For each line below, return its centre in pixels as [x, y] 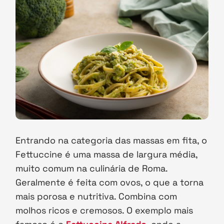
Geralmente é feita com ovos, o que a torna [110, 182]
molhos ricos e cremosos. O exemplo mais [104, 210]
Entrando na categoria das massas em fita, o [111, 140]
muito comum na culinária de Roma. [92, 168]
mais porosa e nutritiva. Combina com [96, 196]
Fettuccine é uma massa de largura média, [107, 154]
